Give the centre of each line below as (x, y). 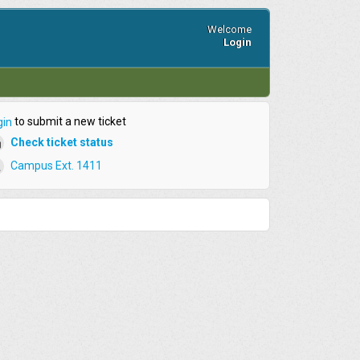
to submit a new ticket (69, 122)
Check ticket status (61, 142)
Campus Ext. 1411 (56, 165)
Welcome (229, 29)
